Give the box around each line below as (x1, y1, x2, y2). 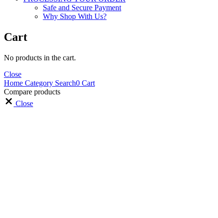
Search (53, 78, 76, 87)
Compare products (4, 87, 60, 96)
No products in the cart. (4, 53, 76, 62)
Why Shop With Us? (43, 12, 107, 21)
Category (23, 78, 53, 87)
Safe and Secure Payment (43, 3, 121, 12)
